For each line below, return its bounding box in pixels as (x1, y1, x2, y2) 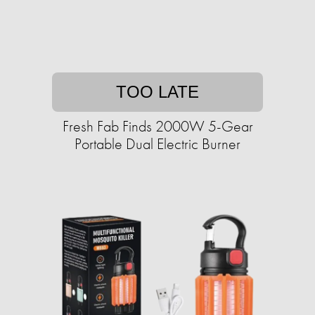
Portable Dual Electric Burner (75, 134, 240, 155)
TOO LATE (116, 82, 199, 102)
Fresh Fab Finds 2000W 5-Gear (62, 116, 253, 137)
